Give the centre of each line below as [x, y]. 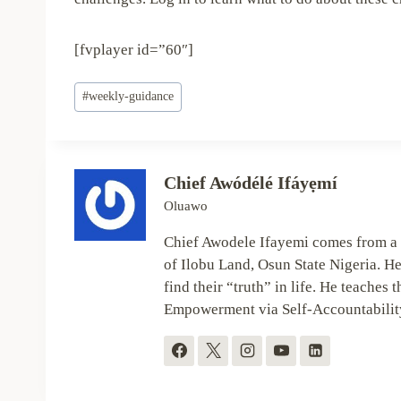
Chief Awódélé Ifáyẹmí [251, 182]
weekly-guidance [132, 97]
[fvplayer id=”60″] [134, 50]
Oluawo [186, 205]
